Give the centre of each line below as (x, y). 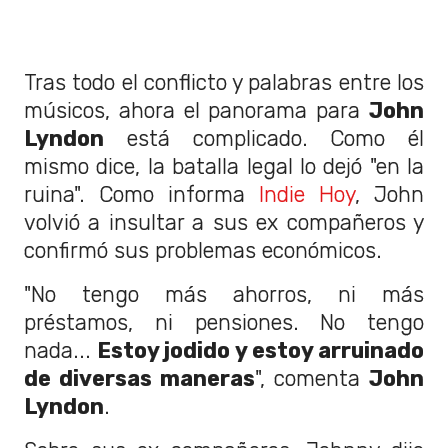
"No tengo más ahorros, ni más (224, 294)
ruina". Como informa (141, 194)
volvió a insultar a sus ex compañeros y (224, 222)
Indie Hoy (307, 194)
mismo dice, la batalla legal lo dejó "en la (224, 166)
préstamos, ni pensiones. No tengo (224, 322)
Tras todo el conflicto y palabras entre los (224, 82)
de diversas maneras (139, 378)
